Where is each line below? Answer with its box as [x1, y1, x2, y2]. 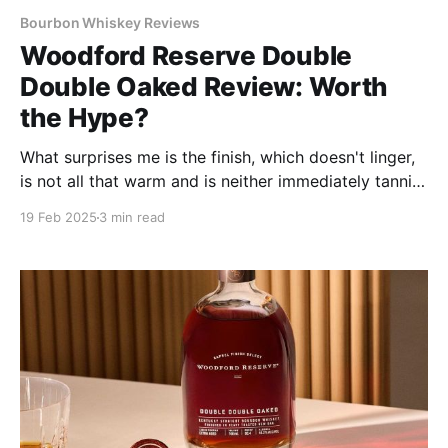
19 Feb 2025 [20, 209, 97, 226]
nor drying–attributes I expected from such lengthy [20, 195, 406, 216]
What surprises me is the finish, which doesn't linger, [20, 147, 415, 168]
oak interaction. [20, 219, 138, 240]
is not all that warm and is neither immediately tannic [20, 171, 421, 192]
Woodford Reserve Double [20, 40, 353, 72]
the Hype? [20, 102, 149, 134]
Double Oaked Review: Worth [20, 71, 389, 103]
